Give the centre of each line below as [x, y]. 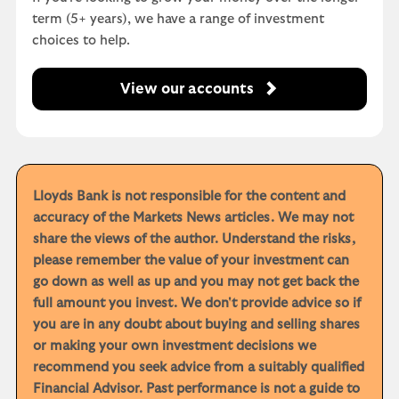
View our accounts [187, 89]
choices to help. [81, 40]
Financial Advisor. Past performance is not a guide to [196, 388]
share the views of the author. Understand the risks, [194, 239]
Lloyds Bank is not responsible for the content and [189, 196]
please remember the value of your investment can [191, 260]
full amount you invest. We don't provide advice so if [197, 303]
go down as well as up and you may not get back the [196, 281]
